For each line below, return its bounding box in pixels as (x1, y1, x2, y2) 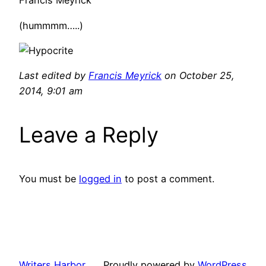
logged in (79, 173, 122, 185)
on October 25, (161, 69, 235, 82)
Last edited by (19, 69, 88, 82)
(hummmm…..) (19, 19, 83, 31)
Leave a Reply (19, 122, 159, 148)
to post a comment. (122, 173, 214, 185)
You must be (19, 173, 79, 185)
